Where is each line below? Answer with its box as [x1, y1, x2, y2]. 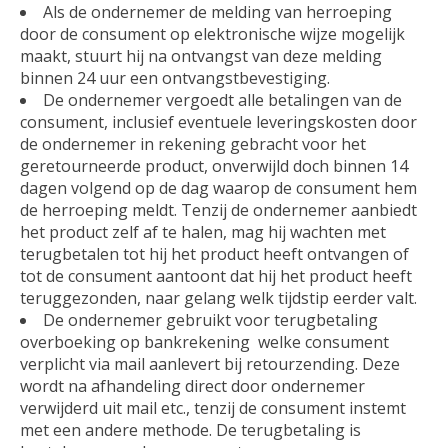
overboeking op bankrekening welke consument [20, 330, 389, 353]
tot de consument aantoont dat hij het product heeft [20, 264, 412, 287]
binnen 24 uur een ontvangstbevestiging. [20, 66, 330, 89]
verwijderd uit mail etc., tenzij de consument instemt [20, 396, 406, 419]
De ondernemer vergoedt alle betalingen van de [43, 88, 402, 111]
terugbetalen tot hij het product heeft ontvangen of [20, 242, 409, 265]
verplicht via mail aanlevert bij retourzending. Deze [20, 352, 400, 375]
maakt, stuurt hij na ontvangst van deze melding [20, 44, 382, 67]
